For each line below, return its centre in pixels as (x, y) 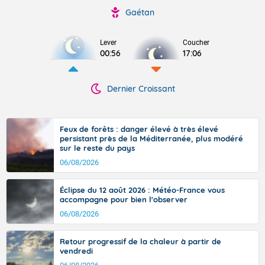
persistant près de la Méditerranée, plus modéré (151, 138)
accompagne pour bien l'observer (124, 199)
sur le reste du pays (97, 148)
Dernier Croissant (141, 89)
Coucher (196, 43)
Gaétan (140, 12)
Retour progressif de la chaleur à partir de (140, 241)
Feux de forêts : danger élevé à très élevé (139, 129)
